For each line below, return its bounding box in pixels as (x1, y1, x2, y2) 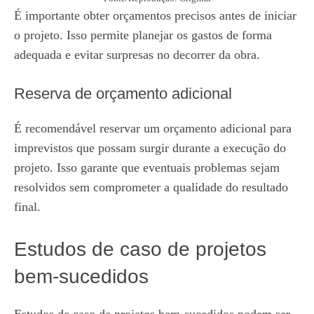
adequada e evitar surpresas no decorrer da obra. (14, 48, 260, 62)
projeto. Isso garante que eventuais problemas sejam (14, 161, 280, 175)
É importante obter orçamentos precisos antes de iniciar (14, 8, 296, 22)
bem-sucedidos (14, 266, 149, 287)
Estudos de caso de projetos (14, 238, 266, 260)
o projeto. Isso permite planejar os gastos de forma (14, 28, 272, 42)
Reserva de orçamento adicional (14, 85, 232, 102)
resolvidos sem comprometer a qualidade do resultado (14, 180, 288, 194)
